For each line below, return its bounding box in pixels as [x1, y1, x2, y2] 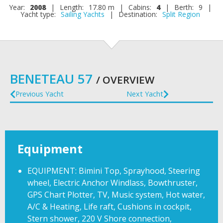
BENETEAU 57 [10, 70, 96, 88]
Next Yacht [126, 89, 163, 99]
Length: [60, 2, 84, 12]
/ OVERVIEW [96, 73, 154, 87]
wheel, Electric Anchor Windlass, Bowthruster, [27, 177, 198, 189]
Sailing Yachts [61, 9, 105, 19]
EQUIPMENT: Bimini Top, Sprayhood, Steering [27, 165, 200, 177]
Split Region [162, 9, 200, 19]
